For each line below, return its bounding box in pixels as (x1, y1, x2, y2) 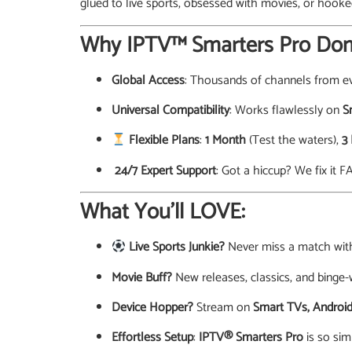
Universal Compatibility (112, 100, 229, 122)
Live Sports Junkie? (126, 236, 225, 258)
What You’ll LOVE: (80, 194, 245, 231)
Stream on (193, 296, 253, 318)
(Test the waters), (246, 130, 343, 152)
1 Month (205, 130, 247, 152)
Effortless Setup (112, 327, 193, 349)
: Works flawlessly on (229, 100, 343, 122)
